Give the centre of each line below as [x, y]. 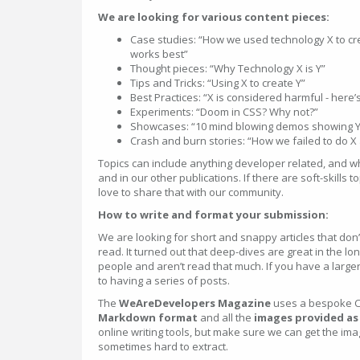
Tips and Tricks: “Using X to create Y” [218, 83]
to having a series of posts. [164, 280]
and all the [227, 317]
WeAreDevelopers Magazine [195, 303]
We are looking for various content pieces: [215, 17]
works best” [159, 54]
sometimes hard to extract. [163, 346]
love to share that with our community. [192, 192]
